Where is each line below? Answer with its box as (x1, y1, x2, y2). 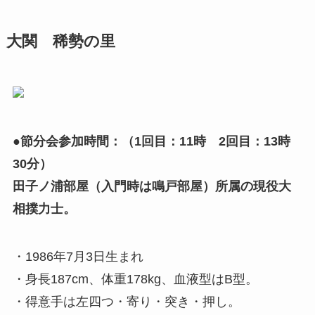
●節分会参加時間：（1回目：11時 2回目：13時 (12, 134, 290, 148)
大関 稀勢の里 (6, 32, 115, 50)
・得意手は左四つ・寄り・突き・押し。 (12, 294, 240, 309)
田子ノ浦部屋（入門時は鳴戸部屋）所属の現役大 (12, 179, 291, 193)
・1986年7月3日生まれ (12, 249, 143, 264)
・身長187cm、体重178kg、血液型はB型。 (12, 271, 258, 286)
